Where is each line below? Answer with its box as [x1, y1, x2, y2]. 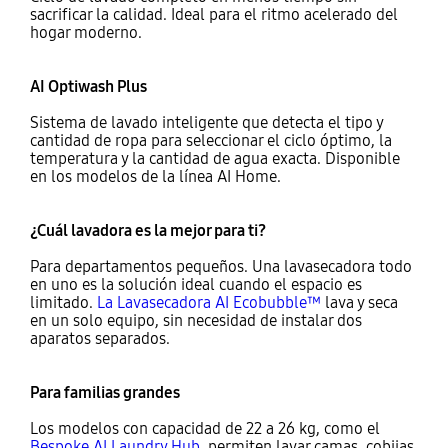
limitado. [29, 293, 97, 313]
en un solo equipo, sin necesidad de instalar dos [29, 311, 362, 331]
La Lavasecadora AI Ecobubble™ [96, 293, 321, 313]
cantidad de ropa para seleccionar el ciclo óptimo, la [29, 131, 392, 151]
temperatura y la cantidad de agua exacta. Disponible [29, 149, 400, 169]
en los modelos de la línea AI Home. [29, 167, 281, 187]
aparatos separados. [29, 329, 170, 349]
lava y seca [320, 293, 398, 313]
